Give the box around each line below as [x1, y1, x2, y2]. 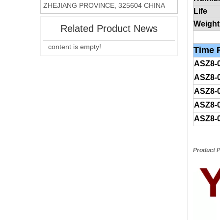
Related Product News [60, 23, 158, 34]
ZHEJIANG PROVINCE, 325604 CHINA [43, 1, 165, 9]
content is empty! [48, 43, 101, 51]
